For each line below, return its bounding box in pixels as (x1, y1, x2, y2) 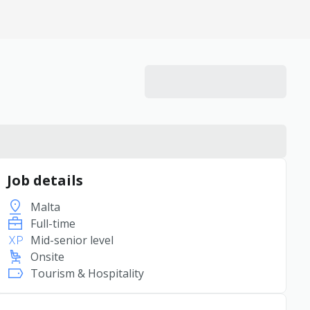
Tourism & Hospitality (30, 266, 144, 281)
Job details (6, 171, 83, 190)
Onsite (30, 249, 64, 264)
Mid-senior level (30, 232, 113, 248)
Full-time (30, 216, 75, 231)
